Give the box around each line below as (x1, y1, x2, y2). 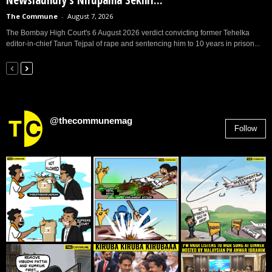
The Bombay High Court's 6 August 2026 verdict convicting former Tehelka (6, 29, 250, 38)
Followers (69, 131, 105, 140)
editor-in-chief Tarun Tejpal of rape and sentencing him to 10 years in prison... (6, 39, 260, 49)
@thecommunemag (50, 115, 132, 126)
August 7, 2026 (67, 12, 113, 21)
